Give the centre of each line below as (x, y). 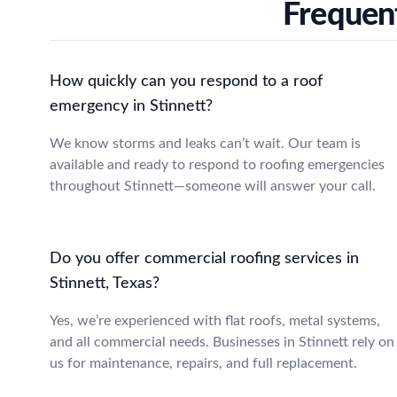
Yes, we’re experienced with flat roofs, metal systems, (215, 321)
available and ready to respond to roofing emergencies (217, 165)
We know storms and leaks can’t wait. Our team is (205, 144)
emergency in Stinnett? (131, 106)
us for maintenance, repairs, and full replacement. (203, 363)
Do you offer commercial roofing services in (204, 259)
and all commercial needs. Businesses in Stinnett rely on (222, 342)
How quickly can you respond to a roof (186, 82)
